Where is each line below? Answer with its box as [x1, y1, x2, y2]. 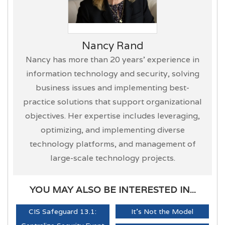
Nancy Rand [81, 38, 144, 52]
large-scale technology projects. [50, 152, 175, 163]
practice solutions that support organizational [23, 96, 202, 107]
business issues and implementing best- [36, 82, 189, 93]
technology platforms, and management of [29, 138, 196, 149]
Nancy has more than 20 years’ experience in [26, 54, 199, 65]
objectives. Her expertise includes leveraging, [25, 110, 200, 121]
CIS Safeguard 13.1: [29, 206, 97, 216]
